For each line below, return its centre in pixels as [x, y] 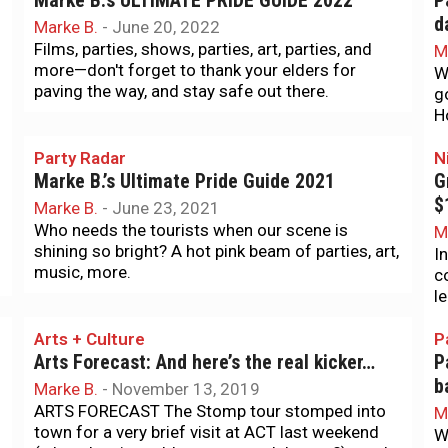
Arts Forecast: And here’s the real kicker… [204, 362]
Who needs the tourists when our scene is [191, 230]
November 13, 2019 [186, 389]
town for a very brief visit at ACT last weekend [206, 432]
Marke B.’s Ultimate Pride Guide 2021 [184, 181]
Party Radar [80, 158]
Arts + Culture [89, 339]
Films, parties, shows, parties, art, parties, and [203, 49]
